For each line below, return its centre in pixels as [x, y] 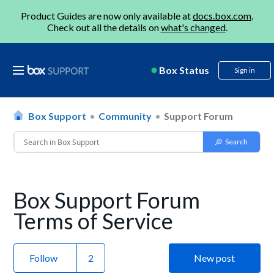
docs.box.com [222, 16]
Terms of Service [94, 221]
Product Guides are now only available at [107, 16]
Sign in [245, 70]
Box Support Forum [107, 200]
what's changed [193, 27]
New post [215, 258]
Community [125, 116]
